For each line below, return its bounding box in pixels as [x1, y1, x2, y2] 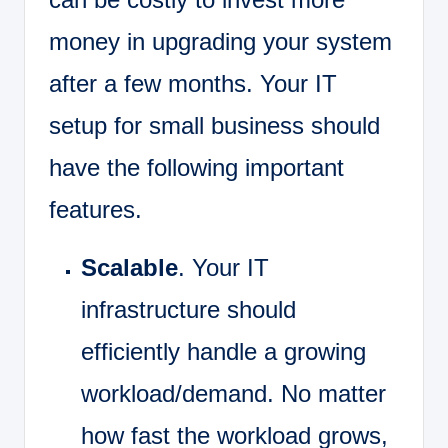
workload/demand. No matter [81, 379, 386, 407]
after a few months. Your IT [49, 69, 337, 97]
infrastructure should [81, 295, 296, 323]
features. [49, 195, 142, 223]
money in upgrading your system [49, 27, 392, 55]
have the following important [49, 153, 344, 181]
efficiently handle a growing [81, 337, 366, 365]
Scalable [81, 253, 178, 281]
